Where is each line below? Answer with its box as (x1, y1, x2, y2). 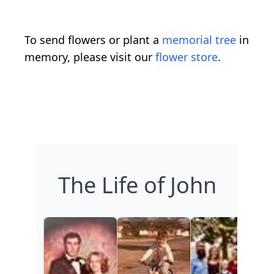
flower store (155, 49, 218, 64)
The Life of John (57, 169, 217, 200)
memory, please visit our (24, 49, 155, 64)
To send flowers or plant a (24, 32, 162, 47)
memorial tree (162, 32, 236, 47)
